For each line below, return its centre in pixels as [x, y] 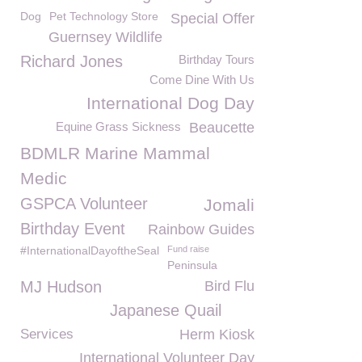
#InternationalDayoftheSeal [90, 250]
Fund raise [188, 249]
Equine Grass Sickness [118, 126]
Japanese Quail [166, 310]
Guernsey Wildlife [105, 37]
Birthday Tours [217, 59]
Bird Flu [229, 286]
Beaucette [222, 128]
